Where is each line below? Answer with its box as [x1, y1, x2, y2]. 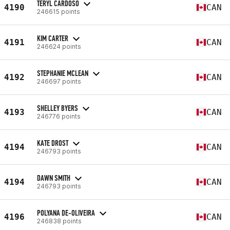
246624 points [37, 42, 81, 50]
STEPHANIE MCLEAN [37, 68, 88, 78]
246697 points [37, 77, 81, 85]
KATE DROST [37, 138, 68, 148]
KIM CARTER [37, 33, 68, 43]
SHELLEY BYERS [37, 103, 78, 113]
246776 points [37, 112, 81, 120]
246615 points [37, 7, 80, 15]
